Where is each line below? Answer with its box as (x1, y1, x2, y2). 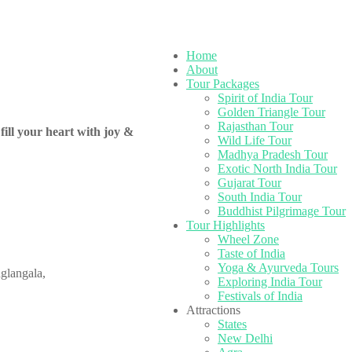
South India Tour (218, 190, 302, 203)
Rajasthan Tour (218, 119, 293, 133)
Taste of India (218, 247, 285, 260)
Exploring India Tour (218, 275, 322, 288)
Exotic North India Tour (218, 162, 337, 175)
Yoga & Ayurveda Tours (218, 261, 339, 274)
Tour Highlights (186, 218, 265, 232)
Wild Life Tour (218, 134, 291, 147)
